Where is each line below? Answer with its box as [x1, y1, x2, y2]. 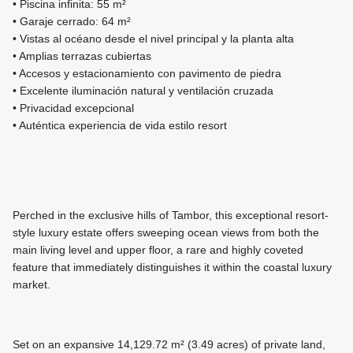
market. [13, 278, 50, 292]
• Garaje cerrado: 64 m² [13, 15, 131, 28]
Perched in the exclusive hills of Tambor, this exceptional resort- [13, 209, 329, 222]
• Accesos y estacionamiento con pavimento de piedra [13, 67, 281, 80]
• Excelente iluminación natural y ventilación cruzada [13, 84, 273, 98]
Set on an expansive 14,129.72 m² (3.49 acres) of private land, [13, 338, 325, 351]
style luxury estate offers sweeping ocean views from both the [13, 226, 319, 240]
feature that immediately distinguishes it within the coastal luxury [13, 261, 332, 274]
